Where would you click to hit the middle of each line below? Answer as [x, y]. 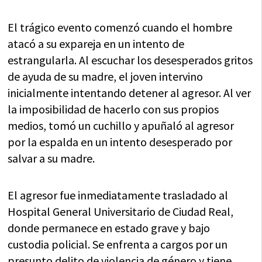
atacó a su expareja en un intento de [96, 44]
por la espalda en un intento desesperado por [120, 142]
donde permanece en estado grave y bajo [109, 228]
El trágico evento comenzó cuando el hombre [120, 27]
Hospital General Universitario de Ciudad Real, [121, 212]
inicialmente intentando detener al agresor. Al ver [130, 93]
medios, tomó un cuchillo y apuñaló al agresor [121, 126]
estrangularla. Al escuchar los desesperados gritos [130, 60]
